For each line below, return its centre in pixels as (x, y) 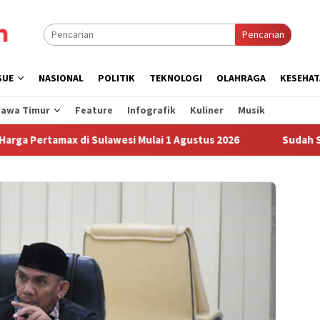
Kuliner (207, 110)
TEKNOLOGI (176, 78)
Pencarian (263, 34)
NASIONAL (61, 78)
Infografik (151, 110)
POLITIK (116, 78)
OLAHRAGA (241, 78)
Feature (94, 110)
